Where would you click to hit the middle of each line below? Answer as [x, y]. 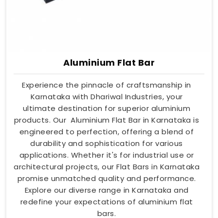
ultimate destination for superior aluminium [107, 108]
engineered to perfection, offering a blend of [107, 131]
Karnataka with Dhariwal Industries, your [107, 96]
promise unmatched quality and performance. [107, 178]
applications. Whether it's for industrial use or [107, 155]
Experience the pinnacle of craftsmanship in [107, 85]
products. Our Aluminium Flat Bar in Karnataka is [107, 120]
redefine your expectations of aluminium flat [107, 201]
